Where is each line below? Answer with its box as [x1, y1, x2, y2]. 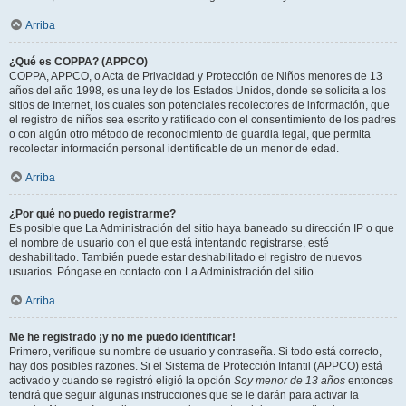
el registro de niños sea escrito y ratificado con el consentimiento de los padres [9, 113, 396, 126]
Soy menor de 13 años [234, 374, 345, 387]
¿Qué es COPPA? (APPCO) [9, 55, 148, 68]
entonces [345, 374, 393, 387]
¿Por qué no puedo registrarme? [9, 208, 176, 220]
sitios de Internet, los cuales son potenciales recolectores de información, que [9, 99, 390, 111]
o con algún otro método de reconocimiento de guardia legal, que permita [9, 128, 371, 140]
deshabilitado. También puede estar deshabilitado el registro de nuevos [9, 251, 362, 264]
